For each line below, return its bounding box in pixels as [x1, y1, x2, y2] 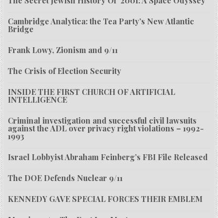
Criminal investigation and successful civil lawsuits [8, 115, 197, 126]
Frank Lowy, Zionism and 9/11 [8, 45, 118, 55]
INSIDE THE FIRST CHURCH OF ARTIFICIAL [8, 87, 176, 97]
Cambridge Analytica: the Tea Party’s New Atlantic [8, 16, 195, 27]
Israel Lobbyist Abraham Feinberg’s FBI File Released [8, 152, 208, 163]
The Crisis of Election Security [8, 66, 122, 76]
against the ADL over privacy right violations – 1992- [8, 123, 204, 134]
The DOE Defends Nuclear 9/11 [8, 173, 123, 183]
